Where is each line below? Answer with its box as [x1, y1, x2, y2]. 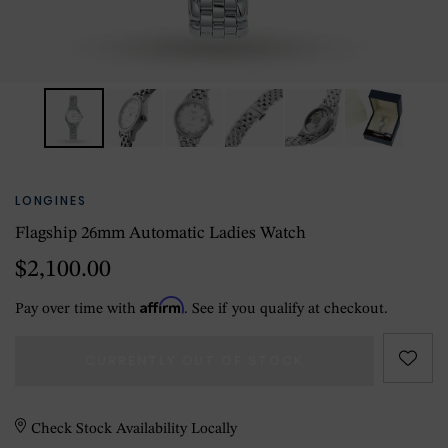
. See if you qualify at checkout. [184, 302, 388, 317]
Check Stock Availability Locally [31, 422, 238, 437]
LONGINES [15, 192, 87, 209]
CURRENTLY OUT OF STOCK [85, 351, 304, 370]
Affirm [140, 296, 184, 314]
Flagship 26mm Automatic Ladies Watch [15, 225, 306, 242]
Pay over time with [15, 302, 140, 317]
